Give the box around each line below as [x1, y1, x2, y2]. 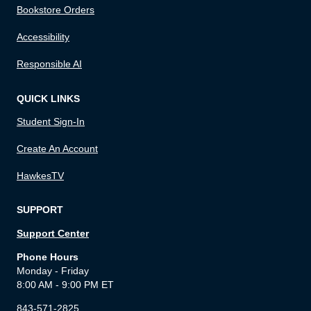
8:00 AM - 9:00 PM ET [17, 278, 114, 290]
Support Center [17, 227, 89, 239]
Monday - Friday [17, 264, 89, 276]
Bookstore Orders [17, 4, 94, 16]
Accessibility [17, 31, 69, 43]
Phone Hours [17, 251, 78, 262]
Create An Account [17, 142, 98, 154]
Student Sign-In [17, 115, 85, 127]
